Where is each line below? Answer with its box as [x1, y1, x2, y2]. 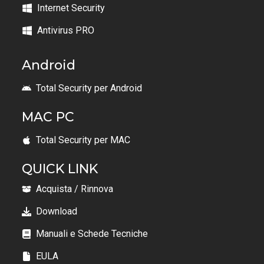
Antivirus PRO [37, 25, 95, 37]
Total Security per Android [36, 82, 143, 94]
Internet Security [37, 2, 105, 14]
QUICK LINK [22, 161, 98, 177]
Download [36, 206, 78, 217]
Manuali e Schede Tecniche [36, 228, 148, 240]
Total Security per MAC [36, 134, 131, 146]
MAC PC [22, 109, 75, 126]
